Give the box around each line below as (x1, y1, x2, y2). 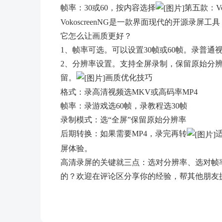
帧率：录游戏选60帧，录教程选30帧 (60, 102, 187, 111)
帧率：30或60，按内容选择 (60, 3, 156, 12)
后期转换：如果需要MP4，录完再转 (60, 129, 187, 138)
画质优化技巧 (105, 73, 153, 82)
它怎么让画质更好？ (60, 31, 132, 40)
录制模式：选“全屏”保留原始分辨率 (60, 115, 186, 124)
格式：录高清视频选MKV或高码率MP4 (60, 88, 198, 97)
